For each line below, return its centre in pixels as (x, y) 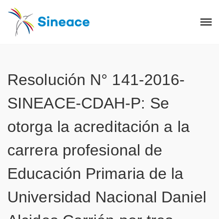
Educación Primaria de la (96, 174)
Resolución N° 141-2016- (96, 80)
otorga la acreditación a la (99, 127)
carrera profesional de (85, 150)
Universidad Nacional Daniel (107, 197)
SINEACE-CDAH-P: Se (88, 103)
